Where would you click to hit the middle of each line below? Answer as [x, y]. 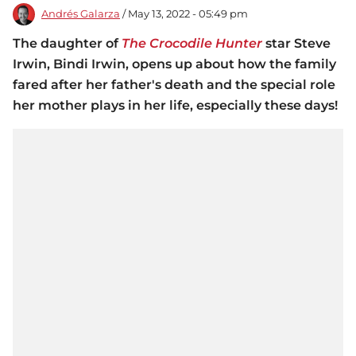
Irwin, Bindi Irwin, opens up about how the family [174, 64]
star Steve [296, 44]
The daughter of [67, 44]
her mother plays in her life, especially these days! [175, 106]
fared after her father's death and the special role [174, 85]
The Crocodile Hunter [192, 44]
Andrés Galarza [81, 14]
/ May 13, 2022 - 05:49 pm [184, 14]
